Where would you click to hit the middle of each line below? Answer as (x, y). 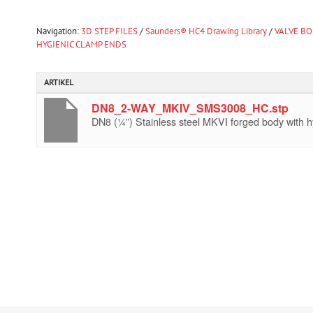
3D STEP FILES (109, 31)
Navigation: (59, 31)
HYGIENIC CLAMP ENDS (81, 44)
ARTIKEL (59, 82)
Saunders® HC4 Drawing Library (206, 31)
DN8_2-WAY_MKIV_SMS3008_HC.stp (190, 108)
